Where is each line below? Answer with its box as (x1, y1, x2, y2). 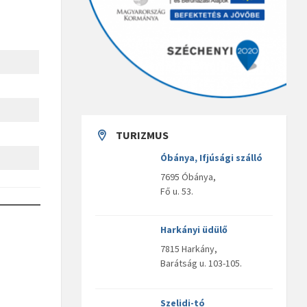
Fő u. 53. (160, 185, 194, 198)
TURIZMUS (116, 128, 169, 143)
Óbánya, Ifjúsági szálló (160, 151, 263, 164)
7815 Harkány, (160, 243, 218, 256)
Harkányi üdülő (160, 223, 228, 236)
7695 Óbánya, (160, 171, 217, 184)
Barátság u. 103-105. (160, 257, 243, 270)
